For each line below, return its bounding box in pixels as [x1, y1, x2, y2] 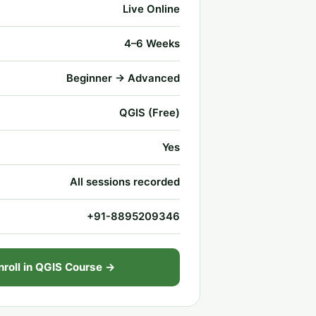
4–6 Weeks [124, 37, 180, 50]
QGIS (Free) [119, 107, 180, 119]
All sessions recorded [70, 176, 180, 188]
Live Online [123, 3, 180, 16]
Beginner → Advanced [66, 72, 180, 85]
